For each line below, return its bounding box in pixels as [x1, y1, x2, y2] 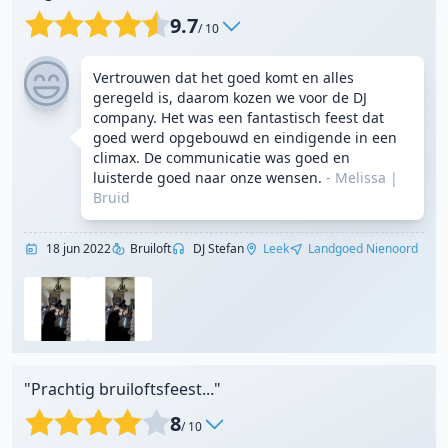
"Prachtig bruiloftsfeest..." [24, 378, 221, 400]
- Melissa [322, 168, 390, 187]
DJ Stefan [190, 240, 244, 257]
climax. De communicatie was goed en [93, 148, 350, 167]
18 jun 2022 [43, 240, 111, 257]
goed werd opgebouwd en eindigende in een [93, 128, 397, 147]
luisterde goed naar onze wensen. [93, 168, 322, 187]
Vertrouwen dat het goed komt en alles [93, 68, 354, 87]
